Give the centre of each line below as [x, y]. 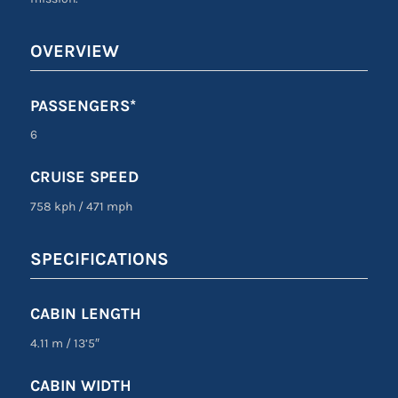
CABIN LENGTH [85, 314]
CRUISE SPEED [84, 177]
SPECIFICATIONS [99, 259]
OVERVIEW [74, 51]
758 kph [54, 207]
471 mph [107, 207]
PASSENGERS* [83, 105]
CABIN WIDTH [80, 386]
